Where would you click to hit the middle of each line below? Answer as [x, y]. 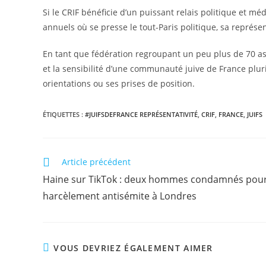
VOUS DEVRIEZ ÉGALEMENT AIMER [133, 248]
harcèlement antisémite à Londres [120, 196]
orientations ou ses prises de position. [119, 83]
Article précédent [96, 162]
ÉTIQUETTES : [64, 114]
